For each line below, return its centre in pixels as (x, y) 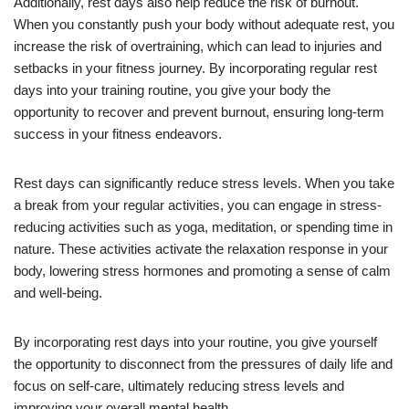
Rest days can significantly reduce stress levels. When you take (204, 183)
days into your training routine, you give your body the (172, 89)
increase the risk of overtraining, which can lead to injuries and (198, 46)
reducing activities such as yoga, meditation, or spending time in (203, 226)
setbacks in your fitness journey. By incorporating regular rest (195, 68)
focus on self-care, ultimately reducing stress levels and (179, 385)
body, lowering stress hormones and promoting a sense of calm (202, 270)
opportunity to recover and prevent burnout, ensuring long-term (199, 111)
